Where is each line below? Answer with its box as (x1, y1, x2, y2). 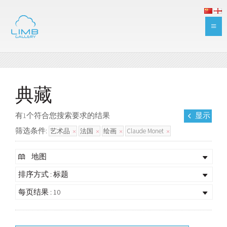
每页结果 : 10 (18, 187, 60, 197)
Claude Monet (127, 126, 165, 135)
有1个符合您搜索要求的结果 (15, 110, 110, 120)
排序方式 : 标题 (18, 169, 68, 179)
